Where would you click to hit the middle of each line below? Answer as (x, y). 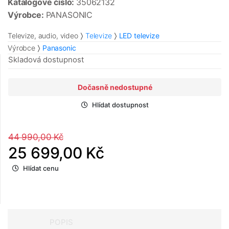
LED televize (139, 36)
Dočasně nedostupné (115, 87)
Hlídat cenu (41, 168)
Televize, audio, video (43, 36)
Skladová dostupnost (46, 60)
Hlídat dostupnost (120, 105)
